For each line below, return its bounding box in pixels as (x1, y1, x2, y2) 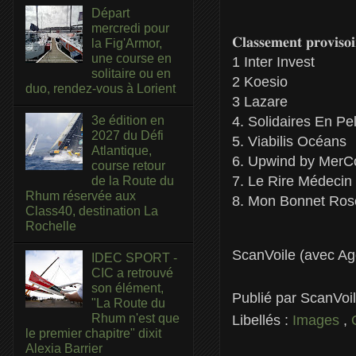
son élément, (91, 281, 164, 296)
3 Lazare (232, 93, 288, 110)
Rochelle (25, 219, 76, 233)
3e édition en (91, 113, 165, 127)
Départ (91, 6, 130, 20)
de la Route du (91, 173, 175, 188)
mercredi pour (91, 21, 170, 35)
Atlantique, (91, 143, 153, 157)
